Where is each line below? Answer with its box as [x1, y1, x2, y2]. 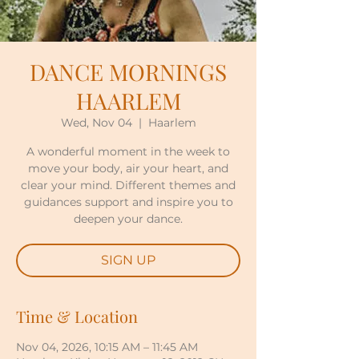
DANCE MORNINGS [30, 57, 227, 87]
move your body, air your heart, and [28, 161, 228, 175]
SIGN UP [101, 252, 155, 268]
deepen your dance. [74, 212, 183, 226]
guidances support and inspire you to [23, 195, 233, 209]
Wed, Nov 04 [60, 115, 132, 130]
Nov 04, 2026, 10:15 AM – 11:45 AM [16, 340, 198, 354]
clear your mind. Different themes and [21, 178, 236, 192]
